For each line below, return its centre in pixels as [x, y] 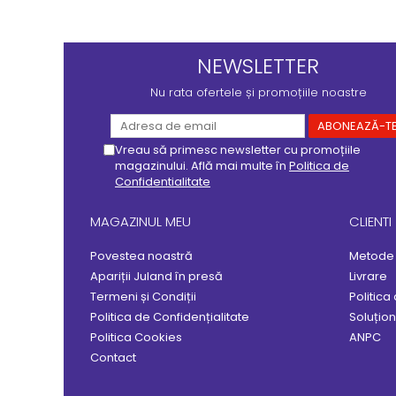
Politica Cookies [136, 337]
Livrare [368, 276]
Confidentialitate [163, 182]
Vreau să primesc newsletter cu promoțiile [238, 150]
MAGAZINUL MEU [141, 221]
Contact [113, 358]
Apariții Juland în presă [156, 276]
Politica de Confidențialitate [170, 317]
